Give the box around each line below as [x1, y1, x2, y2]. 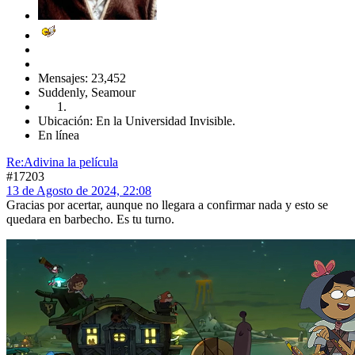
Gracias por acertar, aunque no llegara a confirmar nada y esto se [6, 197, 328, 212]
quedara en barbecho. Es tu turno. [6, 212, 174, 226]
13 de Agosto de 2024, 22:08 [6, 183, 151, 197]
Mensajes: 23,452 [38, 71, 126, 85]
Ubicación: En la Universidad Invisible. [38, 113, 235, 128]
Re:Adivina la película [6, 155, 118, 169]
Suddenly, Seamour [38, 85, 136, 99]
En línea [38, 128, 79, 142]
